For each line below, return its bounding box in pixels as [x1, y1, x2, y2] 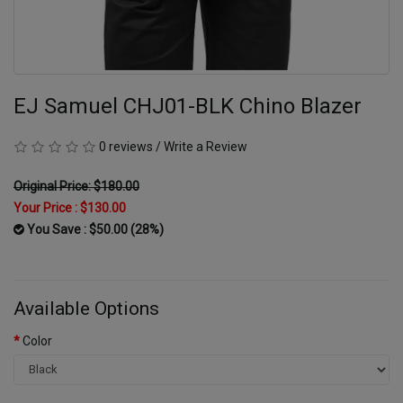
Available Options [13, 297, 159, 319]
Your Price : [13, 200, 80, 215]
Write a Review [164, 139, 247, 154]
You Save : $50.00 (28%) [24, 221, 164, 237]
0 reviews [99, 139, 153, 154]
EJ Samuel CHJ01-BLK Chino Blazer [13, 93, 362, 119]
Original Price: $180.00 [13, 178, 139, 193]
